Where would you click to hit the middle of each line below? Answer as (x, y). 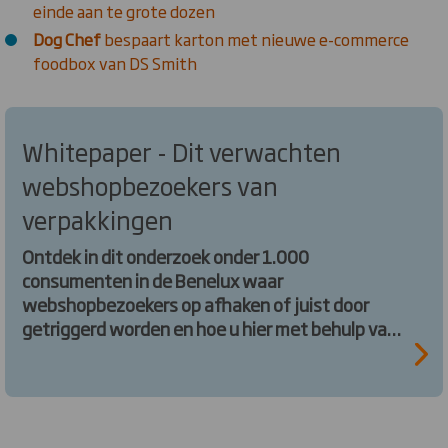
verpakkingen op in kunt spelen (145, 352)
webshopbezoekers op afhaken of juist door (195, 304)
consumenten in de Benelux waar (152, 280)
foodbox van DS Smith (115, 63)
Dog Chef (67, 39)
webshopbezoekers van (150, 185)
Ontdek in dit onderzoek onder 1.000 (165, 256)
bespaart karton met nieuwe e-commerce (255, 39)
